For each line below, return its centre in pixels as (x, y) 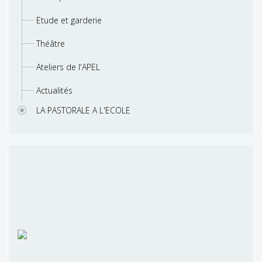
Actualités (54, 91)
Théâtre (51, 44)
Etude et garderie (69, 20)
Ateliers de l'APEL (68, 67)
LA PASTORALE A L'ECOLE (83, 111)
